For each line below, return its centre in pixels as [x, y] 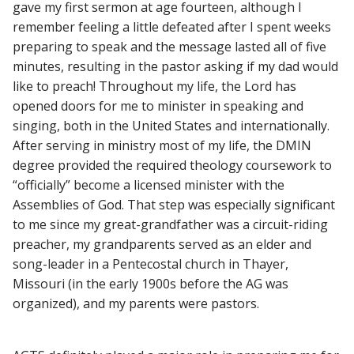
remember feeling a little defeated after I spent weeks [172, 26]
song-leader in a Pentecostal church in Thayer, [151, 264]
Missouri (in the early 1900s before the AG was [151, 283]
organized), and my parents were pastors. [136, 303]
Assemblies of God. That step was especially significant [174, 204]
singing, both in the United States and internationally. [171, 125]
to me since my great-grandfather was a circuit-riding [170, 224]
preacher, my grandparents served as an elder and [162, 244]
